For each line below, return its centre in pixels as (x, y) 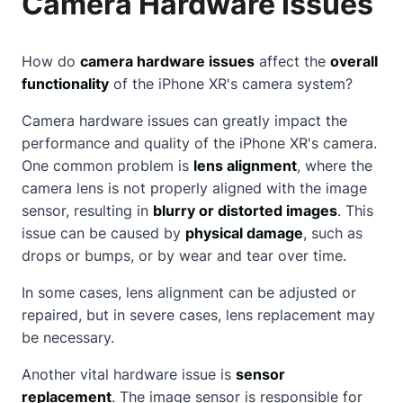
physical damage (244, 233)
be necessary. (68, 337)
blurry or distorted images (245, 210)
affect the (292, 61)
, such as (333, 233)
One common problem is (107, 165)
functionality (65, 83)
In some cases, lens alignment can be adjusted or (189, 292)
